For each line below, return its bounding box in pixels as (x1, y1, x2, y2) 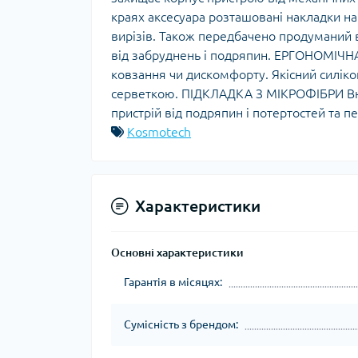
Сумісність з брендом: (124, 318, 238, 331)
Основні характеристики (111, 246, 244, 259)
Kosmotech (127, 125, 191, 139)
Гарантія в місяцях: (124, 276, 222, 288)
